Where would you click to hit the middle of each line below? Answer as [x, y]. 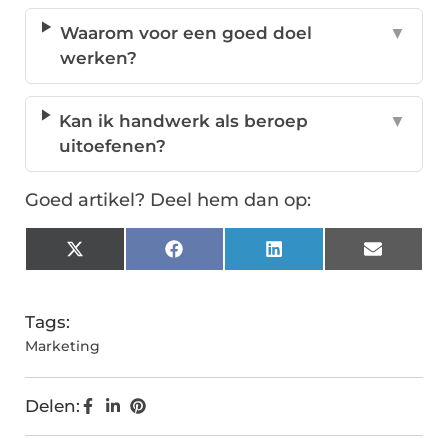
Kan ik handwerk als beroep [183, 121]
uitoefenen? [112, 146]
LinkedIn [319, 256]
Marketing [62, 346]
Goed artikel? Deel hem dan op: [168, 200]
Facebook [224, 256]
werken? [98, 58]
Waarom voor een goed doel [185, 33]
